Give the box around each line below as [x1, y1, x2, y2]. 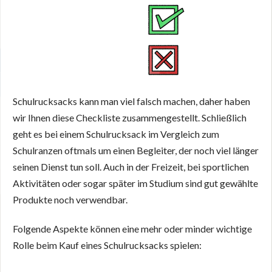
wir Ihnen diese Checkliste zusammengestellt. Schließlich [13, 111, 246, 123]
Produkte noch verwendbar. [13, 193, 127, 205]
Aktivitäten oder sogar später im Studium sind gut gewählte [13, 177, 258, 189]
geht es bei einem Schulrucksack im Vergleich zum [13, 127, 219, 140]
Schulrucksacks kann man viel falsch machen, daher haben [13, 95, 250, 107]
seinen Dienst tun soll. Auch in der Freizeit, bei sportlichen [13, 160, 249, 172]
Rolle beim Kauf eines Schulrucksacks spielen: [13, 239, 202, 251]
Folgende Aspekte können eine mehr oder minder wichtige [13, 222, 252, 234]
